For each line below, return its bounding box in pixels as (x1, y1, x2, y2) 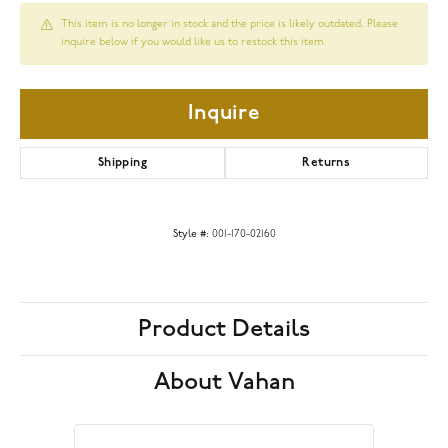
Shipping (97, 156, 147, 169)
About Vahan (153, 367, 295, 396)
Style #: (172, 228, 209, 240)
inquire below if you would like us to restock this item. (61, 36, 327, 48)
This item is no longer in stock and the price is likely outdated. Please (61, 18, 398, 30)
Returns (302, 156, 351, 169)
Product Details (138, 314, 310, 343)
